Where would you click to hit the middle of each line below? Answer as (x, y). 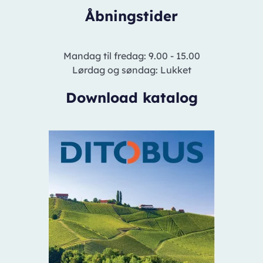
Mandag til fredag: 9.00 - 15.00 (131, 55)
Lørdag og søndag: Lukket (131, 70)
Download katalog (131, 97)
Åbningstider (131, 16)
